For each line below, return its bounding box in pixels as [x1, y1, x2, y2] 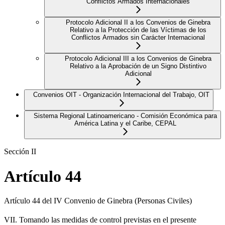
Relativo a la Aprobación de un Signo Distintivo [70, 62, 206, 70]
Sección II [4, 147, 36, 156]
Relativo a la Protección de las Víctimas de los [70, 26, 206, 34]
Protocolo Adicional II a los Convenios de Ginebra [66, 19, 210, 27]
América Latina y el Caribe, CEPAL [74, 120, 176, 128]
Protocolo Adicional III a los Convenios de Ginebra [65, 55, 211, 63]
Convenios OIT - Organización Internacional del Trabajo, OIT [33, 91, 209, 99]
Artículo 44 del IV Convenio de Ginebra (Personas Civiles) [4, 196, 192, 205]
